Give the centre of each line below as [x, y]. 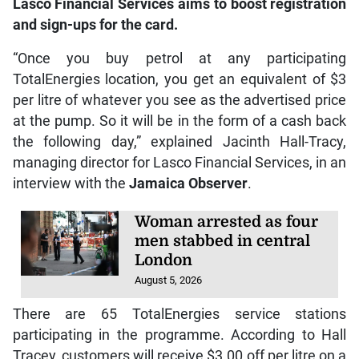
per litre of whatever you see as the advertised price [179, 101]
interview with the [71, 184]
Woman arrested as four [227, 222]
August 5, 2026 [169, 280]
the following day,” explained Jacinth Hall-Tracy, [179, 142]
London [164, 261]
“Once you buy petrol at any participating [179, 59]
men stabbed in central [223, 242]
